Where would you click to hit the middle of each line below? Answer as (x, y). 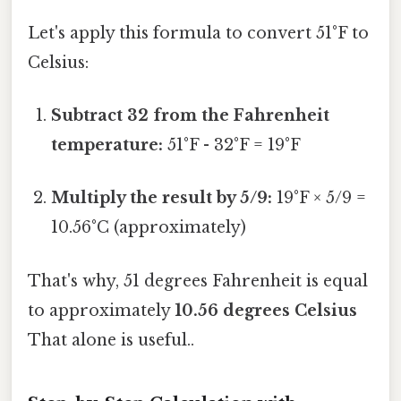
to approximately (101, 310)
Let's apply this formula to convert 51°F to (198, 33)
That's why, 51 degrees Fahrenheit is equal (198, 281)
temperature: (107, 145)
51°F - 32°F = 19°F (232, 145)
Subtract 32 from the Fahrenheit (191, 116)
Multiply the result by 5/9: (162, 198)
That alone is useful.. (111, 340)
